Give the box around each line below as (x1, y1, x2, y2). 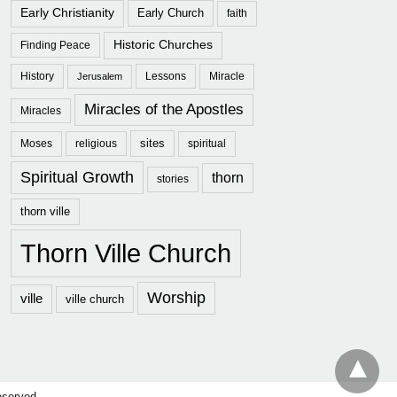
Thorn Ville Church (20, 238, 231, 268)
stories (157, 173, 189, 185)
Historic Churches (113, 38, 213, 51)
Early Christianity (20, 6, 114, 19)
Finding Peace (20, 39, 90, 51)
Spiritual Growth (20, 168, 134, 186)
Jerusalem (77, 71, 122, 82)
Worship (147, 289, 206, 307)
